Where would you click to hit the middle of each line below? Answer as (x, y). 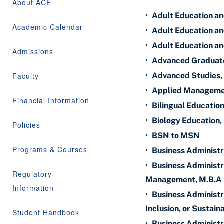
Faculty (26, 76)
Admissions (33, 51)
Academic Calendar (48, 27)
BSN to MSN (176, 136)
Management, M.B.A (184, 180)
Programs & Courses (50, 149)
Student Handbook (46, 212)
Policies (26, 125)
